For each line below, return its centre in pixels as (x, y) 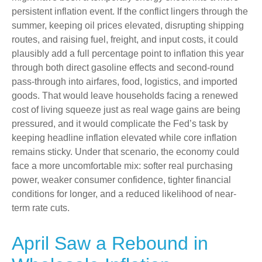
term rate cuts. (42, 208)
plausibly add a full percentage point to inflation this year (128, 53)
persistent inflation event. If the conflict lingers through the (130, 11)
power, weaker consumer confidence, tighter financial (121, 180)
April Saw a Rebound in (110, 243)
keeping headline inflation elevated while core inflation (124, 137)
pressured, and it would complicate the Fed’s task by (120, 123)
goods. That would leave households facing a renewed (125, 95)
